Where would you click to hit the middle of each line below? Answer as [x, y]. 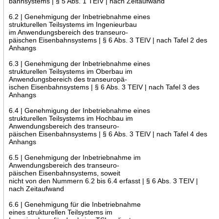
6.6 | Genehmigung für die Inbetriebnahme [75, 204]
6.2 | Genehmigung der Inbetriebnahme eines [79, 16]
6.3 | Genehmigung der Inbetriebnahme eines [79, 63]
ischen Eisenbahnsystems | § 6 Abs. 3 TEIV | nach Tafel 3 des [104, 87]
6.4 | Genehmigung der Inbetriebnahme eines [79, 110]
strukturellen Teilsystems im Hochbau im [71, 118]
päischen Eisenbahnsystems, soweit [64, 173]
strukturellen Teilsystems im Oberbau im [70, 71]
